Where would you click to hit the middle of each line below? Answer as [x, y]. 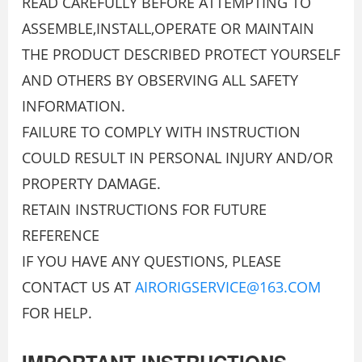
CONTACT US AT [78, 287]
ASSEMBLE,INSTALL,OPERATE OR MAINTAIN [168, 29]
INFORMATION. [74, 106]
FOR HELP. [57, 313]
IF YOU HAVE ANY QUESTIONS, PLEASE [152, 261]
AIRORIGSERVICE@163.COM [228, 287]
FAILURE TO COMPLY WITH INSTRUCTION [161, 132]
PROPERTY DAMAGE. [91, 184]
